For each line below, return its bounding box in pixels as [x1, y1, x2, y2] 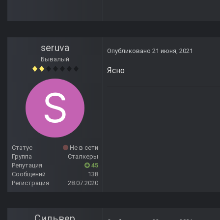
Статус [12, 144, 32, 152]
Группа [12, 153, 32, 161]
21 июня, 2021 [152, 47, 193, 55]
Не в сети [68, 144, 98, 152]
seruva [41, 42, 69, 54]
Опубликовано [107, 47, 152, 55]
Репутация [12, 162, 42, 169]
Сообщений [12, 170, 46, 178]
